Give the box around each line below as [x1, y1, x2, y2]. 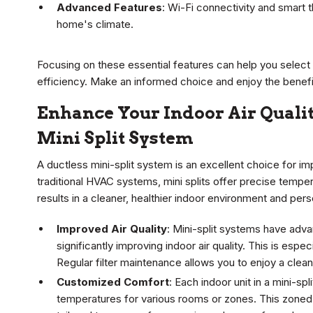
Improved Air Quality [57, 222, 167, 236]
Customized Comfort [57, 275, 169, 289]
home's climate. [57, 17, 133, 31]
